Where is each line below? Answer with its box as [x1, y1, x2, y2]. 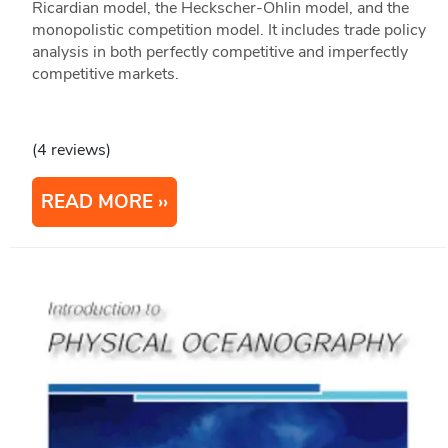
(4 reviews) [31, 139, 111, 162]
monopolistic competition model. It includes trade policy [31, 19, 426, 42]
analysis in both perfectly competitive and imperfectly [31, 41, 408, 64]
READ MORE [40, 189, 153, 216]
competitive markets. [31, 63, 179, 86]
